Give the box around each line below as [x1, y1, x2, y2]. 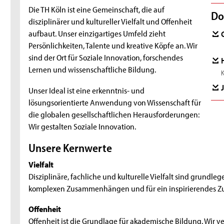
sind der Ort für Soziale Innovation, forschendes [28, 51, 183, 63]
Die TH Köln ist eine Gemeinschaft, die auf [28, 3, 165, 15]
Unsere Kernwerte [28, 140, 112, 155]
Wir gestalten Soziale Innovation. [28, 120, 136, 131]
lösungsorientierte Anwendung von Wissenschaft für [28, 96, 201, 107]
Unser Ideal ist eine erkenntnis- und [28, 84, 145, 95]
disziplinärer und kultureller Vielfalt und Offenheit [28, 15, 192, 27]
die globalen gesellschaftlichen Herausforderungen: [28, 108, 200, 119]
